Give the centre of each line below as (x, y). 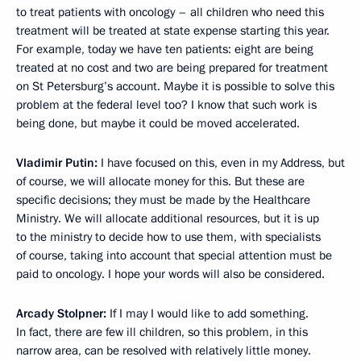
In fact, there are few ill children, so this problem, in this (162, 332)
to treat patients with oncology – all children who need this (170, 12)
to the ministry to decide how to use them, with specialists (168, 237)
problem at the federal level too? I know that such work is (166, 104)
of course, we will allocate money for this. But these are (160, 181)
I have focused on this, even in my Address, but (221, 162)
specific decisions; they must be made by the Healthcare (163, 199)
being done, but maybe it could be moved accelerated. (158, 123)
